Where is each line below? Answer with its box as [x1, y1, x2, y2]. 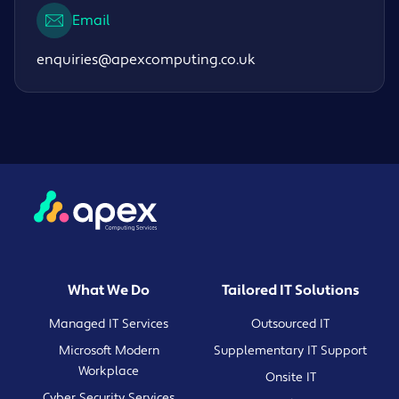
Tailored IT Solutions [221, 281, 360, 299]
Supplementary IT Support [214, 342, 367, 359]
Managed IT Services [49, 315, 168, 332]
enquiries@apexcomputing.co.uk [37, 51, 256, 69]
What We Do [68, 281, 150, 299]
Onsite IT [265, 369, 316, 386]
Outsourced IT [251, 315, 330, 332]
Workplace [78, 362, 139, 379]
